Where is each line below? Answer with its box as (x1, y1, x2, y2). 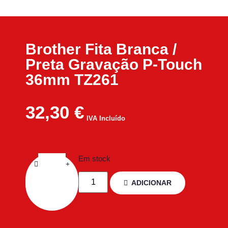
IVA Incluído (87, 115, 125, 123)
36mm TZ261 (25, 71, 119, 89)
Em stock (78, 154, 110, 163)
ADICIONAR (131, 179, 172, 187)
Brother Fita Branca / (25, 41, 177, 58)
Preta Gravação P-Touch (25, 56, 202, 73)
